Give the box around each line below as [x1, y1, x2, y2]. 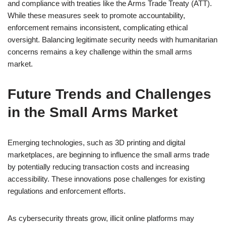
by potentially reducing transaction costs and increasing [8, 162, 189, 171]
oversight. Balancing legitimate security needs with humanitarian [8, 35, 217, 44]
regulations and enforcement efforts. [8, 187, 126, 195]
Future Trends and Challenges [8, 86, 211, 102]
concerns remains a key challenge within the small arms [8, 47, 192, 56]
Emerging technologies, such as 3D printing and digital [8, 138, 185, 147]
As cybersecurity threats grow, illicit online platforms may [8, 214, 194, 222]
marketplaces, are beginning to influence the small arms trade [8, 150, 209, 159]
